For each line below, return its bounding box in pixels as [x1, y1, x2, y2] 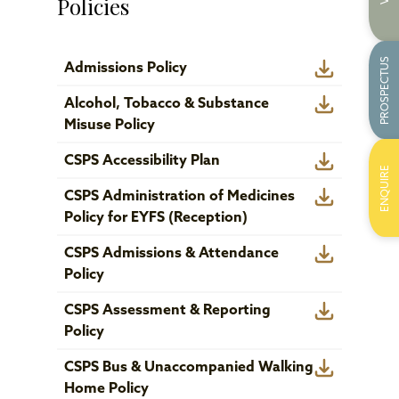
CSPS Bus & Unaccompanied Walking [64, 361, 313, 375]
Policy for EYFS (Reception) [64, 211, 248, 225]
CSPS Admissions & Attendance [64, 247, 279, 261]
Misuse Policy [64, 118, 155, 133]
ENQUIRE [380, 164, 391, 212]
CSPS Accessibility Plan [64, 154, 220, 168]
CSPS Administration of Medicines [64, 190, 295, 204]
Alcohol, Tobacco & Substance [64, 97, 269, 111]
